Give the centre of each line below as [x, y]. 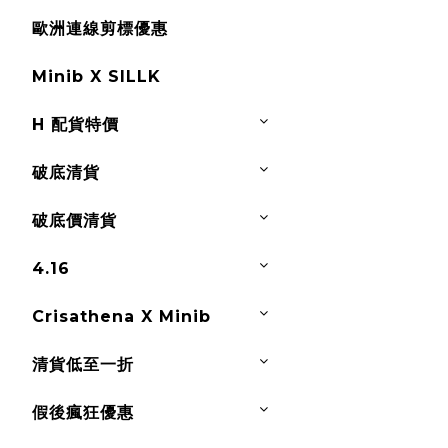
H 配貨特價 [75, 124]
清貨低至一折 [83, 364]
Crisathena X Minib [121, 316]
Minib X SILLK [96, 76]
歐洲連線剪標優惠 [100, 28]
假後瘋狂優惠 [83, 412]
